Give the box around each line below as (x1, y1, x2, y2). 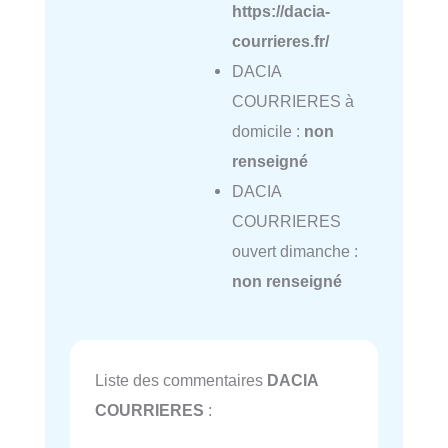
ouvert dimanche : (231, 241, 358, 260)
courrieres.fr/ (231, 31, 329, 50)
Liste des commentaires (95, 371, 267, 390)
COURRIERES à (231, 91, 354, 110)
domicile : (231, 121, 304, 140)
